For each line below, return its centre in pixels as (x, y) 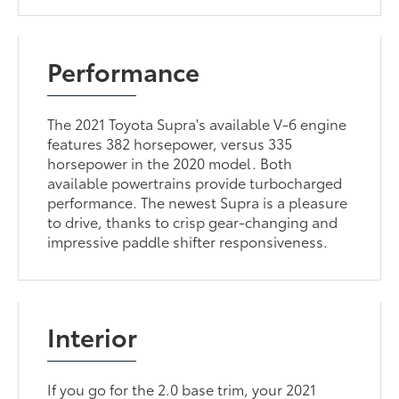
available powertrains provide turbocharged (195, 183)
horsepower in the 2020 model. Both (170, 163)
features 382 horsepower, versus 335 (170, 143)
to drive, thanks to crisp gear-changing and (193, 222)
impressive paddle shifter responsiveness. (188, 241)
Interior (93, 336)
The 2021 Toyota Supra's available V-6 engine (197, 124)
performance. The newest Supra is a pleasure (198, 202)
